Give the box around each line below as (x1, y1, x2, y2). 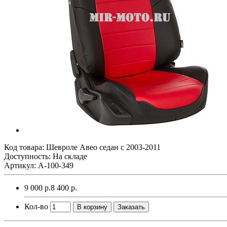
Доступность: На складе (4, 152, 87, 161)
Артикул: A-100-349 (4, 161, 73, 170)
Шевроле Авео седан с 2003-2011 (46, 142, 161, 152)
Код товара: (4, 142, 46, 152)
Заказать (118, 203, 145, 211)
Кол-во (24, 202, 48, 211)
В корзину (77, 203, 107, 211)
